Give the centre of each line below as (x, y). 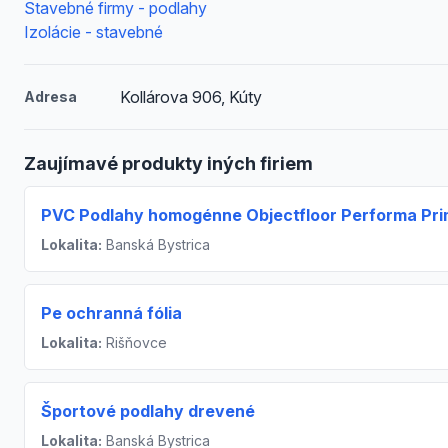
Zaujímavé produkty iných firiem (168, 163)
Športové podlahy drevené (148, 411)
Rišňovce (134, 342)
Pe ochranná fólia (111, 313)
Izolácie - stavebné (93, 32)
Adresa (50, 96)
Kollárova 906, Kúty (190, 97)
